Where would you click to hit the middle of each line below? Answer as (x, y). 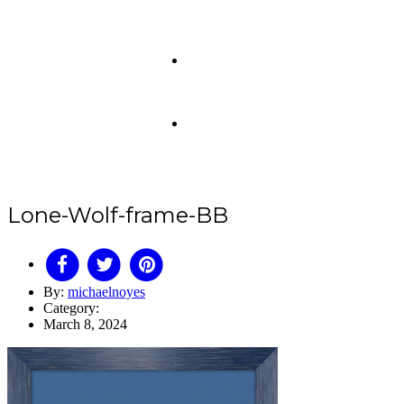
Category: (71, 308)
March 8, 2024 (85, 325)
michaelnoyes (106, 292)
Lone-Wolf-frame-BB (118, 215)
